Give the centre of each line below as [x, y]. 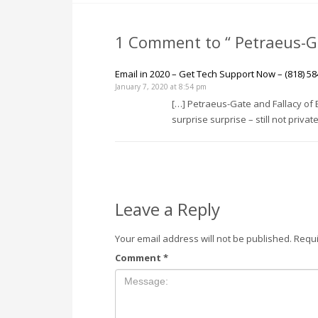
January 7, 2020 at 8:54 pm [161, 87]
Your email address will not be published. [203, 239]
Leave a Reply [168, 209]
